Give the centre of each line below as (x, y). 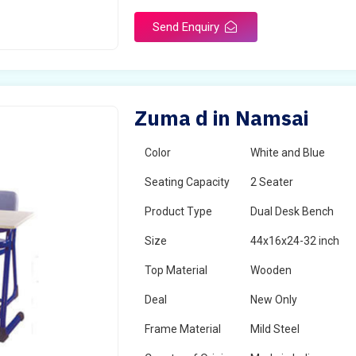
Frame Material (183, 329)
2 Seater (272, 182)
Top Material (176, 270)
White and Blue (288, 153)
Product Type (179, 211)
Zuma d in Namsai (222, 118)
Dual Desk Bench (292, 211)
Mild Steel (275, 329)
